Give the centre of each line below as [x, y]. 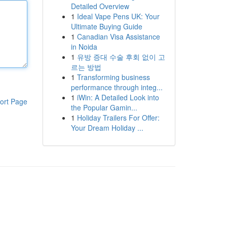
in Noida [84, 47]
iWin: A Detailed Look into [118, 97]
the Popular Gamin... [104, 107]
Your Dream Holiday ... [107, 128]
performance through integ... [117, 87]
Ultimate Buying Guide [106, 26]
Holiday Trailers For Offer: [118, 118]
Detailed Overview [100, 6]
